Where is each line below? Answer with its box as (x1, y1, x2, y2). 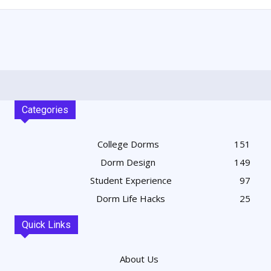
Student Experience (90, 174, 172, 186)
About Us (120, 252, 158, 265)
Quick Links (22, 218, 71, 230)
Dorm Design (100, 155, 155, 168)
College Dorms (97, 137, 159, 150)
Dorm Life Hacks (96, 192, 165, 204)
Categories (22, 103, 68, 116)
